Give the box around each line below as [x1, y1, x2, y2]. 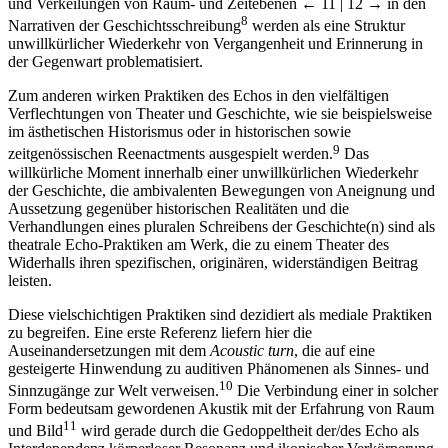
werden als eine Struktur [248, 17, 405, 35]
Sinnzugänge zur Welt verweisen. [8, 381, 219, 399]
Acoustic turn [210, 341, 294, 359]
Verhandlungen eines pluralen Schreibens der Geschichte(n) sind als [8, 217, 435, 235]
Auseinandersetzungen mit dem [8, 341, 210, 359]
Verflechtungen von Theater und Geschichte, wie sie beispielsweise [8, 105, 432, 123]
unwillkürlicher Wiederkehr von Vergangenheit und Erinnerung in [8, 35, 423, 53]
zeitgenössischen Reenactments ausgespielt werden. [8, 145, 333, 163]
